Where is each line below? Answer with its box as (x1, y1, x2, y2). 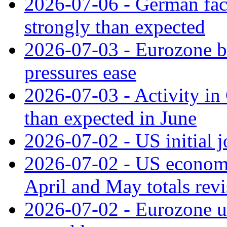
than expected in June (24, 106, 197, 129)
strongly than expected (24, 15, 205, 37)
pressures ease (24, 61, 136, 83)
